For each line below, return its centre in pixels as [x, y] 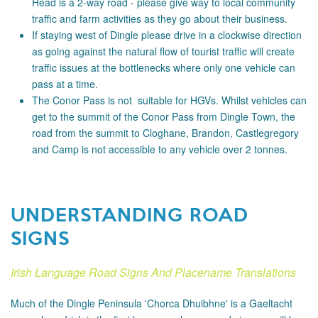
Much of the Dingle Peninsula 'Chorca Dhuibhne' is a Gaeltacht [152, 303]
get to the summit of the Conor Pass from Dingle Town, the [164, 116]
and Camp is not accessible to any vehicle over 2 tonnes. [160, 149]
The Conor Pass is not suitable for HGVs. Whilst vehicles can [169, 100]
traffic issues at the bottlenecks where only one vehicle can [164, 67]
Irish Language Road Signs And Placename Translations [153, 272]
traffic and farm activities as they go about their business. [160, 18]
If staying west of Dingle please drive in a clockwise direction [167, 35]
